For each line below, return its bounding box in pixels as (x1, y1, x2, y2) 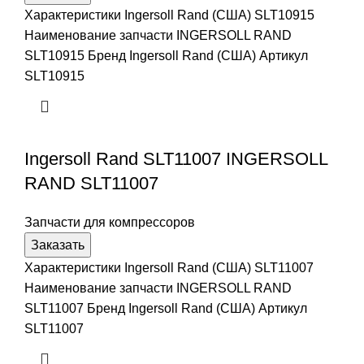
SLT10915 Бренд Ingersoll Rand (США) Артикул (24, 49, 308, 63)
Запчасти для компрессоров (24, 215, 195, 230)
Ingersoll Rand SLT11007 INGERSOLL (24, 149, 327, 170)
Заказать (31, 238, 84, 253)
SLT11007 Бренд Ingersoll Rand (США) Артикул (24, 301, 307, 316)
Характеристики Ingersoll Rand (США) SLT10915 (24, 8, 314, 23)
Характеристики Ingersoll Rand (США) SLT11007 (24, 261, 314, 275)
